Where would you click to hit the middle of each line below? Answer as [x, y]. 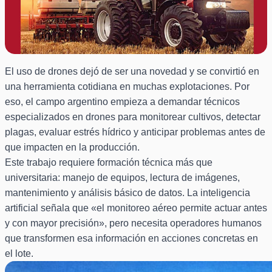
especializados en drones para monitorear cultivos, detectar [133, 117]
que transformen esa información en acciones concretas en [131, 239]
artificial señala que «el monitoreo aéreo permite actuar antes [136, 208]
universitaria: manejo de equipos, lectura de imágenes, [122, 178]
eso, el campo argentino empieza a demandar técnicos [122, 102]
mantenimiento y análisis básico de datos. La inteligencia [127, 193]
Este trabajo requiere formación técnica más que [109, 163]
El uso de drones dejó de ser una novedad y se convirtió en [132, 72]
